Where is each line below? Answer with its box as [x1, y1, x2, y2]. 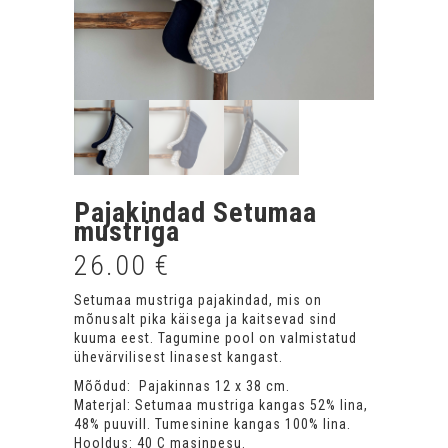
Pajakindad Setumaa [74, 195, 317, 229]
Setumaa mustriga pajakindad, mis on [74, 291, 322, 308]
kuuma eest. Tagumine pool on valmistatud [74, 329, 357, 346]
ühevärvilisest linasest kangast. [74, 348, 283, 365]
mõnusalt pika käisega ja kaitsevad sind [74, 310, 337, 327]
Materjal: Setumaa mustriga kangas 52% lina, [74, 396, 368, 413]
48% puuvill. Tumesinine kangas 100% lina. [74, 415, 351, 432]
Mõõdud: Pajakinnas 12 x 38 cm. [74, 377, 290, 394]
